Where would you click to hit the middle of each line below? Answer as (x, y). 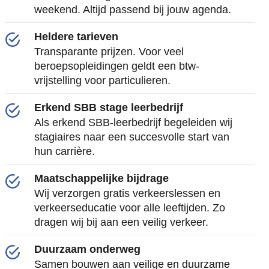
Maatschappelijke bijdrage (102, 178)
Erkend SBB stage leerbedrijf (109, 107)
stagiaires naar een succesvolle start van (132, 137)
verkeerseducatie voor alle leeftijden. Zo (130, 208)
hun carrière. (65, 151)
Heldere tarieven (77, 37)
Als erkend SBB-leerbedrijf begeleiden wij (134, 122)
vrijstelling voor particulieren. (103, 80)
